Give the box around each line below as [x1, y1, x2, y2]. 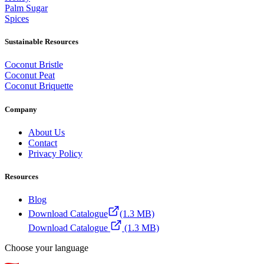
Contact [28, 137, 57, 148]
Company [5, 104, 37, 114]
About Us [28, 127, 65, 137]
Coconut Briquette [5, 81, 73, 91]
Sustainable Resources [5, 37, 78, 47]
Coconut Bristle [5, 60, 63, 70]
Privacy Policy [28, 148, 82, 159]
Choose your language [5, 243, 88, 253]
